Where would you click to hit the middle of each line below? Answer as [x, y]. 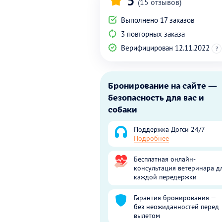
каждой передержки [165, 177]
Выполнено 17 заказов [157, 20]
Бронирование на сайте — [163, 85]
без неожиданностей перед [176, 206]
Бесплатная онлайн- [165, 159]
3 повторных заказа [152, 34]
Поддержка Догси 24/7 [169, 129]
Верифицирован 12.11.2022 [165, 48]
